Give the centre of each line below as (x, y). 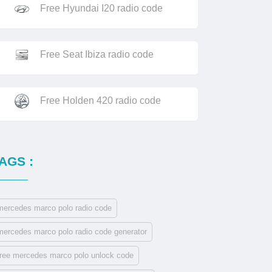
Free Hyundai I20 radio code (101, 8)
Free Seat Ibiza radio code (97, 54)
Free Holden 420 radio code (100, 100)
